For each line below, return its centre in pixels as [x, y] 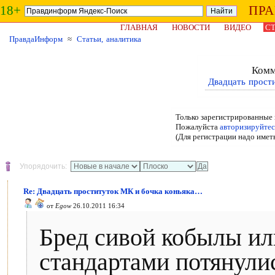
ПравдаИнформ [36, 39]
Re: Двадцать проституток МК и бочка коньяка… [113, 191]
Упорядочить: [43, 166]
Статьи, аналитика [109, 39]
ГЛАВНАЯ [139, 27]
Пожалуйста [197, 127]
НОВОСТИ [191, 27]
